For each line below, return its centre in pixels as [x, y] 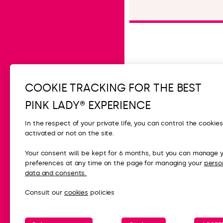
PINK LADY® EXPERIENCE [88, 105]
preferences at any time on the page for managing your [114, 163]
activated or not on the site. [70, 133]
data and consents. [56, 173]
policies [102, 193]
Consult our [45, 193]
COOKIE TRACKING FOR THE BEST [113, 88]
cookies [76, 193]
